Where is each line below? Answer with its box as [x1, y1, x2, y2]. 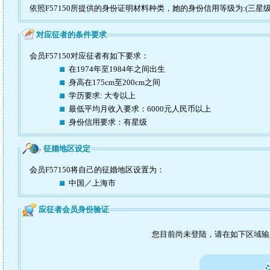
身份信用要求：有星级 [69, 118, 147, 127]
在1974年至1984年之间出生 [69, 64, 165, 74]
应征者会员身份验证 [39, 205, 109, 215]
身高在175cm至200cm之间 [69, 78, 160, 87]
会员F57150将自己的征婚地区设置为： [30, 165, 165, 175]
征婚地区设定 [43, 144, 90, 154]
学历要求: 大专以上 [69, 91, 136, 101]
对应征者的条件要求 [36, 30, 107, 40]
